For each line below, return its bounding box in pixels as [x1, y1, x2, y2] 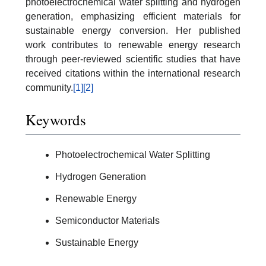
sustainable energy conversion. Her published [26, 26, 240, 36]
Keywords [26, 109, 86, 129]
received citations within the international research [26, 68, 240, 79]
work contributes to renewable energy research [26, 40, 240, 50]
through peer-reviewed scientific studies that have [26, 54, 240, 65]
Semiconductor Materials [55, 215, 160, 226]
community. [26, 83, 73, 93]
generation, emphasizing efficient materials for [26, 11, 240, 22]
